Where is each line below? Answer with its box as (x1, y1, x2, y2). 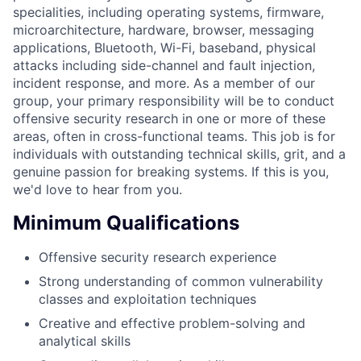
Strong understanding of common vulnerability (39, 272, 323, 289)
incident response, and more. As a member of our (13, 74, 315, 91)
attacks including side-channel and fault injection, (13, 56, 315, 73)
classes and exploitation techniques (39, 290, 256, 307)
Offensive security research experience (39, 248, 276, 265)
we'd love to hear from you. (13, 180, 182, 197)
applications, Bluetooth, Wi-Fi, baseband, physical (13, 39, 316, 56)
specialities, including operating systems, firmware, (13, 3, 324, 20)
